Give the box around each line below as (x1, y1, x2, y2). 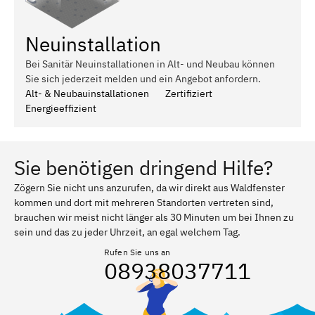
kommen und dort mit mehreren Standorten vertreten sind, (14, 195, 274, 209)
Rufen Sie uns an (104, 246, 171, 257)
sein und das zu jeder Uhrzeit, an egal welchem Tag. (14, 225, 240, 238)
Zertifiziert (165, 86, 212, 100)
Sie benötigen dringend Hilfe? (14, 154, 273, 181)
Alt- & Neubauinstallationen (25, 86, 149, 100)
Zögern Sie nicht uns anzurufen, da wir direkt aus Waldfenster (14, 181, 285, 194)
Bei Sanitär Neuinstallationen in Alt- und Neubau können (25, 57, 275, 70)
